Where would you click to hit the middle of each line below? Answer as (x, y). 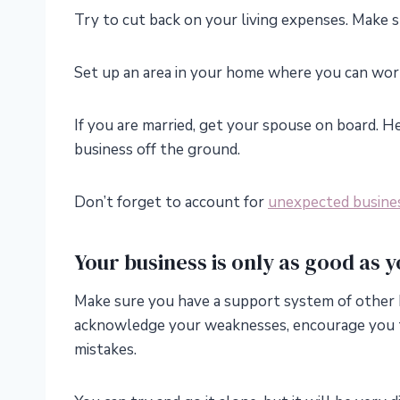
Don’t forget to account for (171, 203)
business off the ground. (157, 150)
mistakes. (105, 350)
